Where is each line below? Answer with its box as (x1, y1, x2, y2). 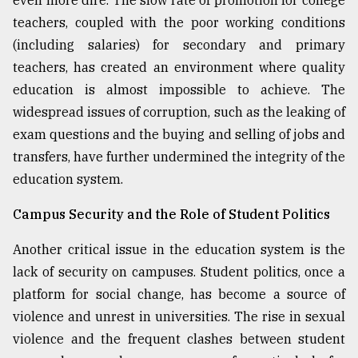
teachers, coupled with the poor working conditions (13, 14, 345, 30)
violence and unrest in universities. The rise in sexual (13, 308, 345, 324)
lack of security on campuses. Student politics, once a (13, 263, 345, 280)
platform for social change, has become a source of (13, 285, 345, 302)
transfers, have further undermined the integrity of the (13, 148, 345, 165)
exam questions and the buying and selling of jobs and (13, 125, 345, 142)
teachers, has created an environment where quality (13, 58, 345, 75)
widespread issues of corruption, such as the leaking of (13, 103, 345, 120)
